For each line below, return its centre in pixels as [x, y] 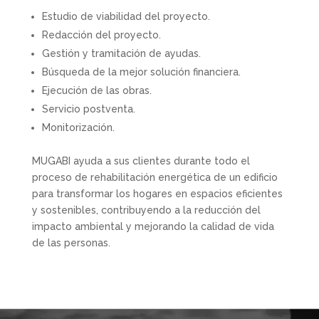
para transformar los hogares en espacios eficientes [157, 194]
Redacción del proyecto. [101, 35]
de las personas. [71, 243]
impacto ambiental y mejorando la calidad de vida [153, 226]
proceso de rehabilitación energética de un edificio [155, 177]
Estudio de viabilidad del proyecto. [126, 16]
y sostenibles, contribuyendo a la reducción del [146, 210]
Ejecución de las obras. [96, 90]
